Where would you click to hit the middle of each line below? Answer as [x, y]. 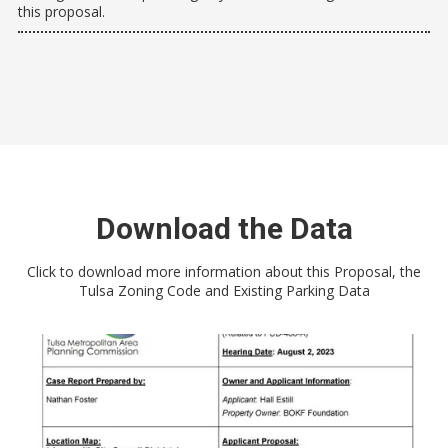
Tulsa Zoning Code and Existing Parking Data [224, 291]
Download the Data [224, 229]
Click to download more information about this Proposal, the [224, 272]
